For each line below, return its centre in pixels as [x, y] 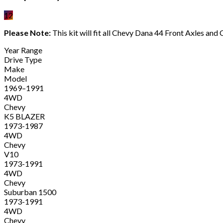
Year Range [23, 50]
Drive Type [23, 60]
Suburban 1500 [30, 192]
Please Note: [27, 33]
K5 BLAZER [24, 116]
